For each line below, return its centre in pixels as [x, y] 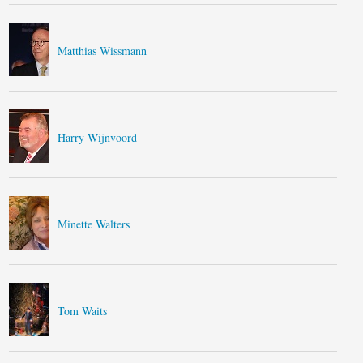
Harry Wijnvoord [98, 137]
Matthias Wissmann [102, 51]
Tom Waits [83, 311]
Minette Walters [94, 224]
